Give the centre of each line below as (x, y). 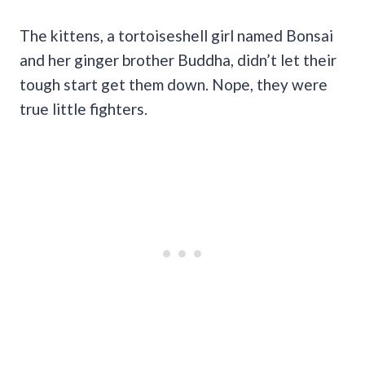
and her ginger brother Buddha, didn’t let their (178, 59)
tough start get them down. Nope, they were (174, 84)
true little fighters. (84, 108)
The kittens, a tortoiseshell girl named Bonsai (176, 35)
